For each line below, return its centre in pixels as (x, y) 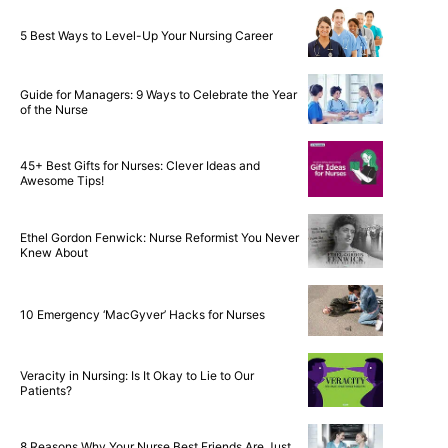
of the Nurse (54, 110)
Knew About (54, 252)
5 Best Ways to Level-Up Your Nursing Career (146, 35)
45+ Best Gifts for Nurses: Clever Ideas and (140, 165)
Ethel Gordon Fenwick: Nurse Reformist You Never (159, 237)
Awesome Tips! (62, 180)
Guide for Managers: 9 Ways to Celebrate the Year (158, 95)
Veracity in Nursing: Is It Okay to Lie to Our (137, 376)
